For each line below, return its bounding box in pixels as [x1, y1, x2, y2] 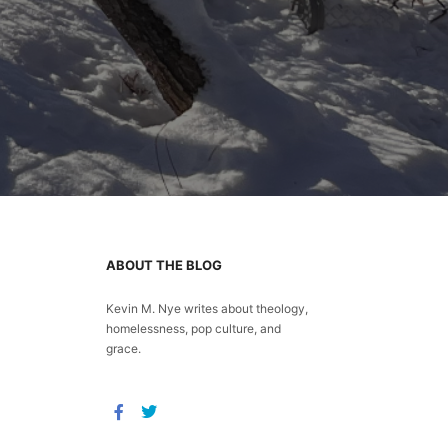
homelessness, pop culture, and [106, 321, 281, 336]
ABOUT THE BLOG [106, 257, 222, 273]
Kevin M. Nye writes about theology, [106, 301, 308, 316]
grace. [106, 341, 141, 356]
